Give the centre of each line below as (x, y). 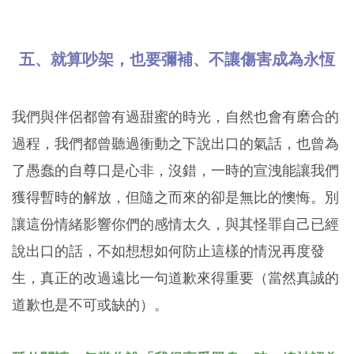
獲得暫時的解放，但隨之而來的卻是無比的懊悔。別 (175, 197)
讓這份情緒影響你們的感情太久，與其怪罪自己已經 (175, 224)
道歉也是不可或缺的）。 (90, 304)
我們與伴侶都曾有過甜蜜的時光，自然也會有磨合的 (175, 116)
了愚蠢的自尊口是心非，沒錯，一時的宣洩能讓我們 (175, 170)
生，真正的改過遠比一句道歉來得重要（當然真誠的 (175, 277)
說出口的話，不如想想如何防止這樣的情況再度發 (168, 250)
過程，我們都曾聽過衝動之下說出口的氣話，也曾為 (175, 143)
